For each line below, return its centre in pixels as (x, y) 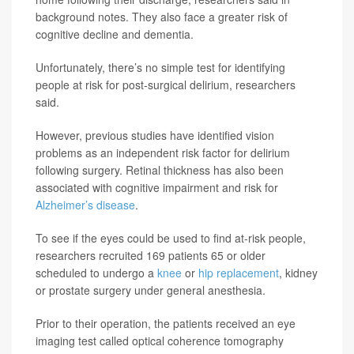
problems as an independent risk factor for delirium (163, 153)
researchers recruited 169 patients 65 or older (151, 255)
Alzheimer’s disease (85, 205)
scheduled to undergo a (96, 273)
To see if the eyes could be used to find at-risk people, (171, 238)
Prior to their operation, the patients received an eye (166, 323)
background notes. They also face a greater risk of (162, 17)
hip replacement (239, 273)
